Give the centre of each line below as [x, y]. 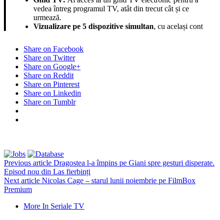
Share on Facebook [54, 49]
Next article [22, 180]
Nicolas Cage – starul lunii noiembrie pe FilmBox [118, 180]
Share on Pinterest [52, 84]
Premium [18, 189]
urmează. [47, 17]
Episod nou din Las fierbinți [47, 171]
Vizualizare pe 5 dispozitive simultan [94, 26]
